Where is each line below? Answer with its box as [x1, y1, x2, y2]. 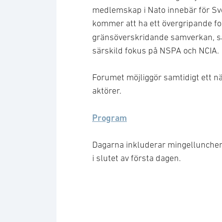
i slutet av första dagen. [92, 153, 183, 163]
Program [92, 112, 127, 123]
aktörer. [92, 86, 123, 96]
